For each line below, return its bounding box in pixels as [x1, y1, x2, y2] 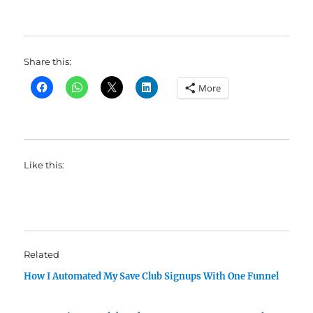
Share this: [24, 56, 72, 68]
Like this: [24, 159, 65, 171]
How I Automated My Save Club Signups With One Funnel [24, 270, 279, 283]
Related [24, 249, 60, 261]
